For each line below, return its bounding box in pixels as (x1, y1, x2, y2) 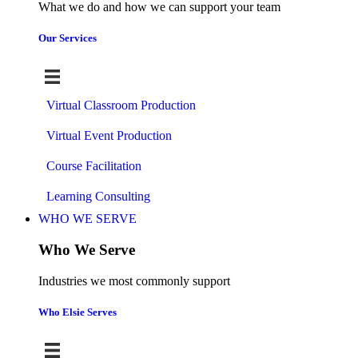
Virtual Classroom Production (46, 98, 196, 113)
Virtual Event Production (46, 129, 172, 143)
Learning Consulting (46, 189, 150, 204)
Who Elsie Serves (38, 305, 117, 318)
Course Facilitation (46, 159, 141, 173)
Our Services (38, 32, 97, 45)
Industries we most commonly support (38, 273, 230, 288)
